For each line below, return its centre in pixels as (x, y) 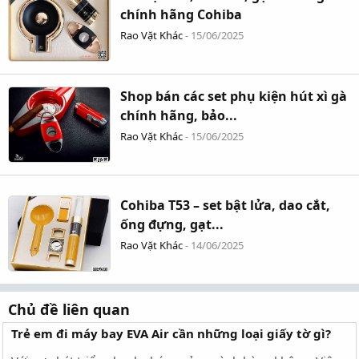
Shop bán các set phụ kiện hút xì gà (234, 96)
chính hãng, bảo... (179, 115)
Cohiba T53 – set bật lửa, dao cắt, (226, 205)
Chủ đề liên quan (69, 309)
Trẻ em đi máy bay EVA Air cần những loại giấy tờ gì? (171, 333)
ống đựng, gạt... (172, 224)
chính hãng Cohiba (182, 14)
